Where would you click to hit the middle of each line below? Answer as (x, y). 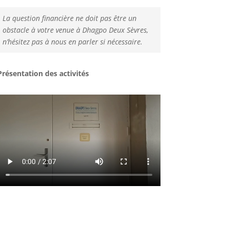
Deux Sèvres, (127, 30)
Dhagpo (94, 30)
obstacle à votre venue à (42, 30)
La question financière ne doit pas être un (69, 18)
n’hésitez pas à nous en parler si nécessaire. (72, 41)
